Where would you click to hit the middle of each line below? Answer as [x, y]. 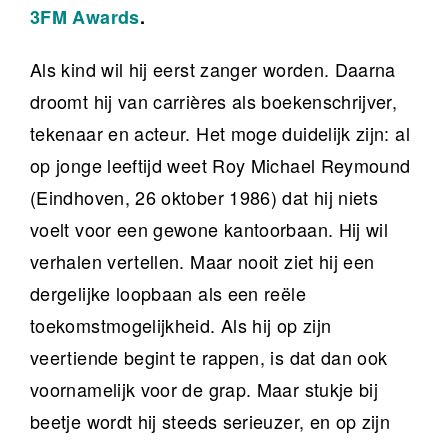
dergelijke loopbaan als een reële [168, 293]
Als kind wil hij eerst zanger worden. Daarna [213, 69]
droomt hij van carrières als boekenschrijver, [214, 101]
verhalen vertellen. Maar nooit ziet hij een [202, 261]
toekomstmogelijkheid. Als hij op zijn [181, 325]
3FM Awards [85, 17]
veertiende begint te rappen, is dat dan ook [209, 357]
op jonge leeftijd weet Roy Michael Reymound [220, 165]
